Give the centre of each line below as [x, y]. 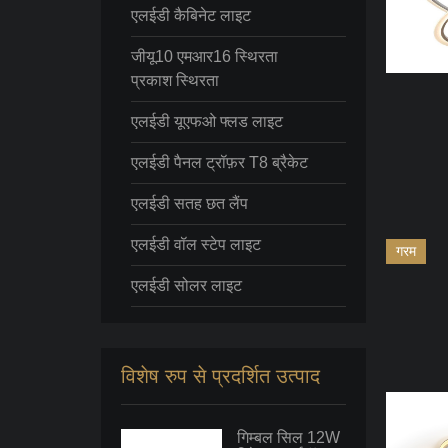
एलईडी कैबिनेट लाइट [190, 15]
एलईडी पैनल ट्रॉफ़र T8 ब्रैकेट [219, 162]
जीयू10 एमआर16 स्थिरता [204, 56]
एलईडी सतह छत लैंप [189, 203]
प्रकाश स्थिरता [174, 80]
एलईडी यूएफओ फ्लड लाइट [206, 121]
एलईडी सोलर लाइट [186, 285]
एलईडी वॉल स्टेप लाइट [195, 244]
